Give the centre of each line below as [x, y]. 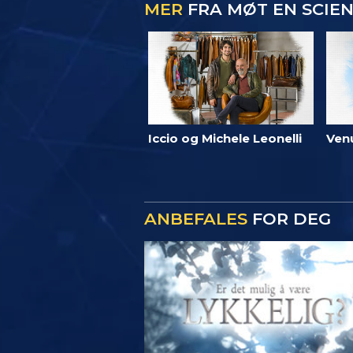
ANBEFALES [196, 219]
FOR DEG [289, 219]
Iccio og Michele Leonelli [225, 139]
